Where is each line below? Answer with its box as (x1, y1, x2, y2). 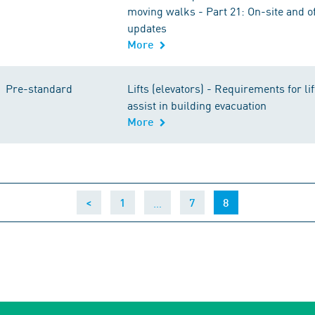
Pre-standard (6, 80, 72, 96)
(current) (228, 195, 274, 208)
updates (127, 20, 167, 35)
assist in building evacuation (127, 97, 266, 112)
